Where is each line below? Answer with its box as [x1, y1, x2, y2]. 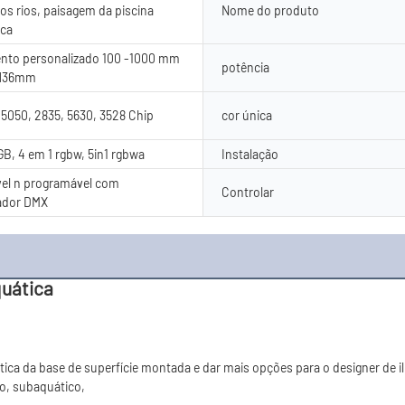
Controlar [221, 184, 274, 200]
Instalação [221, 146, 278, 162]
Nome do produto [221, 2, 319, 18]
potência [221, 59, 269, 75]
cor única [221, 107, 272, 123]
